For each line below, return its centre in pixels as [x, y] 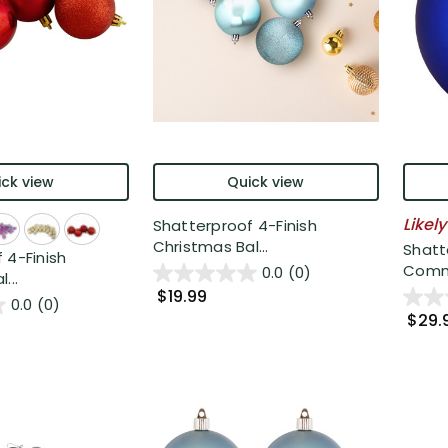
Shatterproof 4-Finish [234, 225]
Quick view [266, 181]
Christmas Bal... [210, 246]
